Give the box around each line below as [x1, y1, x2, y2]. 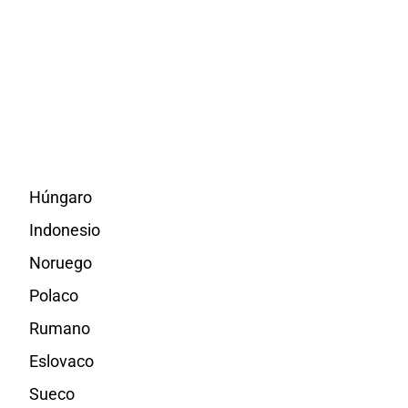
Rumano [28, 319, 90, 338]
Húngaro [28, 188, 92, 207]
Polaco [28, 286, 78, 305]
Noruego [28, 253, 92, 272]
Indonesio [28, 220, 100, 240]
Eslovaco [28, 352, 94, 371]
